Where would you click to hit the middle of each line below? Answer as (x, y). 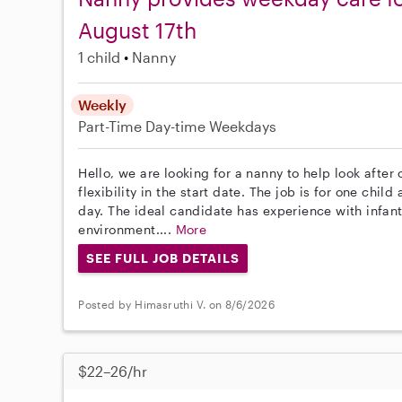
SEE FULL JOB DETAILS (163, 258)
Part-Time (112, 126)
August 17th (138, 30)
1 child (100, 57)
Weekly (103, 104)
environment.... (127, 229)
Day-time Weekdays (211, 126)
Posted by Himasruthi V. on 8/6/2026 (177, 305)
